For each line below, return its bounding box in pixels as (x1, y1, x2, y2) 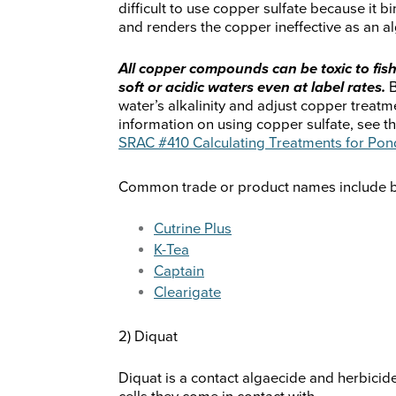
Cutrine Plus (154, 220, 232, 239)
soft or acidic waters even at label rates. (118, 79, 385, 97)
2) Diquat (118, 328, 178, 346)
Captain (154, 263, 204, 281)
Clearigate (154, 284, 221, 302)
